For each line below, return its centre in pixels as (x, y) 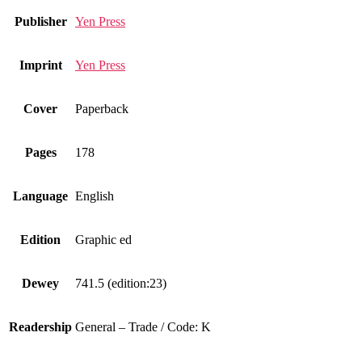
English (95, 196)
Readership (40, 327)
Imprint (40, 65)
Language (40, 196)
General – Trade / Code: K (143, 327)
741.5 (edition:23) (121, 284)
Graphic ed (103, 240)
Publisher (40, 22)
